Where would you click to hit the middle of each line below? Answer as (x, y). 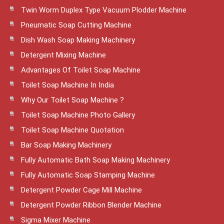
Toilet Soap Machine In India (67, 85)
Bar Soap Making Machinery (66, 145)
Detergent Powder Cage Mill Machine (81, 190)
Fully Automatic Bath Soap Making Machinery (95, 160)
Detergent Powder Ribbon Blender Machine (91, 205)
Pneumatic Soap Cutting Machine (76, 25)
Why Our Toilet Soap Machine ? (72, 100)
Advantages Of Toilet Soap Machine (81, 70)
